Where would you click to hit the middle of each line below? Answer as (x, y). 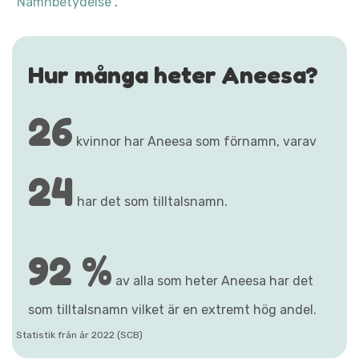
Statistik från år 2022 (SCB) (79, 335)
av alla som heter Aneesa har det (213, 280)
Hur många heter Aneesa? (173, 74)
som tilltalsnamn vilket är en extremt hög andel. (172, 309)
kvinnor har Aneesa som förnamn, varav (195, 141)
